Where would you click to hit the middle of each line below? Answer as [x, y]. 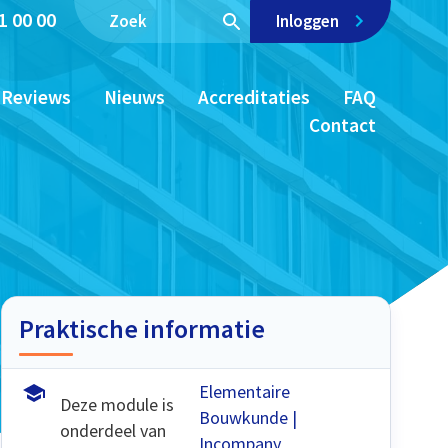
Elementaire [245, 392]
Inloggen [308, 21]
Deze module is [116, 405]
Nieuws [134, 97]
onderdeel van [112, 431]
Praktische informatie [141, 329]
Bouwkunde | [248, 418]
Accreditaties [253, 97]
